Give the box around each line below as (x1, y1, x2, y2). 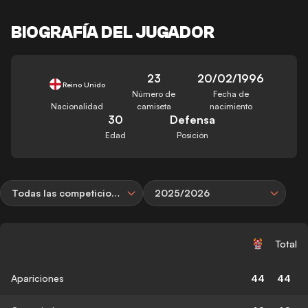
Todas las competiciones (111, 186, 120, 199)
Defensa (169, 112, 215, 126)
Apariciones (11, 272, 64, 284)
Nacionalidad (51, 100, 104, 111)
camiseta (136, 100, 171, 111)
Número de (132, 88, 176, 99)
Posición (176, 129, 208, 140)
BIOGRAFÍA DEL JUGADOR (11, 23, 214, 42)
